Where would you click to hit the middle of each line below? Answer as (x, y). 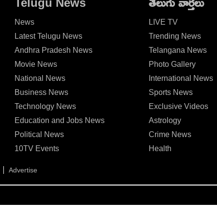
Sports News (170, 93)
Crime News (170, 135)
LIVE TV (163, 22)
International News (181, 78)
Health (160, 149)
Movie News (36, 64)
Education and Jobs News (60, 121)
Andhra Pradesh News (54, 50)
